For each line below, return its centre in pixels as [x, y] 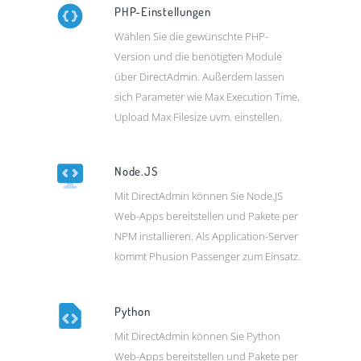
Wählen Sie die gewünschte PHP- [192, 37]
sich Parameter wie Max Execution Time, [207, 97]
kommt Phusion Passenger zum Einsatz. [208, 257]
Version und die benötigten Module [199, 57]
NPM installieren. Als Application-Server [207, 237]
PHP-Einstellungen [163, 12]
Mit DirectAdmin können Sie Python [198, 336]
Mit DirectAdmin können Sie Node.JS [199, 196]
